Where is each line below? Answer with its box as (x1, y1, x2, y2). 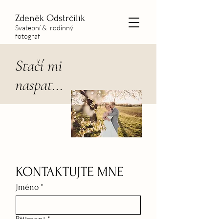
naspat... (15, 75, 63, 94)
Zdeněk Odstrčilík (15, 13, 85, 23)
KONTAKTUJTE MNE (16, 164, 124, 179)
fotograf (15, 32, 40, 40)
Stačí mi (15, 56, 62, 75)
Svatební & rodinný (15, 23, 73, 32)
